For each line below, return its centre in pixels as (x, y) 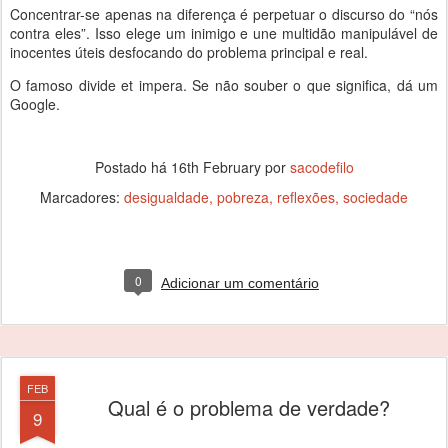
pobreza (243, 197)
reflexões (306, 197)
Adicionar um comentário (240, 283)
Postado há (132, 167)
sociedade (375, 197)
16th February (215, 167)
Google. (35, 104)
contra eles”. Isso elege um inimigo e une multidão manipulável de (224, 33)
